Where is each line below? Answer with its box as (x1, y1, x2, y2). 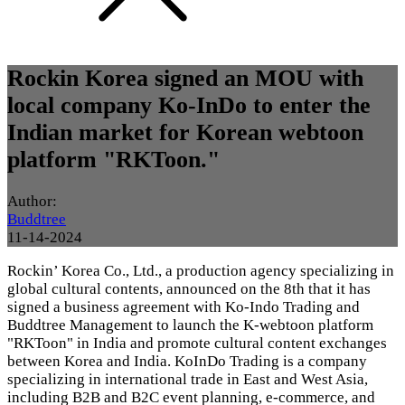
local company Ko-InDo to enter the (7, 92, 371, 119)
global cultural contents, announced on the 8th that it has (7, 280, 371, 298)
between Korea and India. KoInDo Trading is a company (7, 353, 367, 371)
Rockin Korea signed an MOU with (7, 65, 363, 92)
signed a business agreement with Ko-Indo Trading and (7, 298, 360, 316)
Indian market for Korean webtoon (7, 119, 363, 146)
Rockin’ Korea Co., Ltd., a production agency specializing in (7, 262, 394, 280)
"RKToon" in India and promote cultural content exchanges (7, 334, 387, 353)
